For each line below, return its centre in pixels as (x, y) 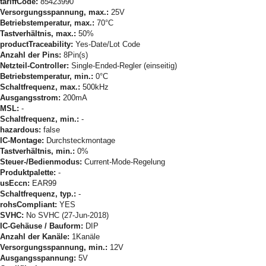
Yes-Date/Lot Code (107, 44)
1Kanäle (85, 236)
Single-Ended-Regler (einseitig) (123, 65)
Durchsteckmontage (80, 140)
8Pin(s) (75, 55)
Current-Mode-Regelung (123, 161)
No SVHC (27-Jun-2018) (66, 215)
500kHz (94, 87)
